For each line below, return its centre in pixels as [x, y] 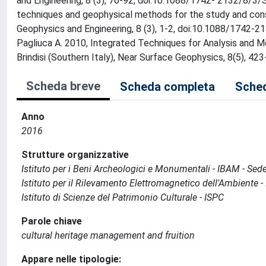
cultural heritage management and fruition [108, 235]
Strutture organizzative [75, 155]
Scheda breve [63, 86]
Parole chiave [52, 221]
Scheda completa [167, 87]
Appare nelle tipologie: [71, 259]
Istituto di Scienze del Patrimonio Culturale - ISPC [123, 197]
